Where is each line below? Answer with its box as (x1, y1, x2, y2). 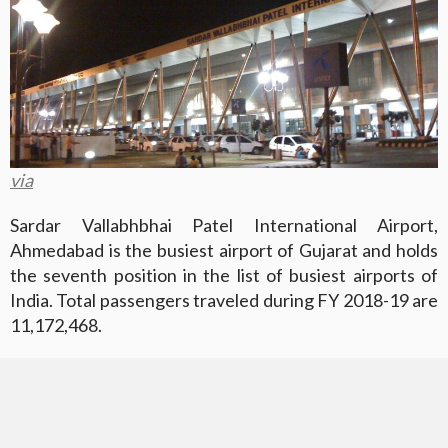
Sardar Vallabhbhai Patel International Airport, (10, 214, 438, 237)
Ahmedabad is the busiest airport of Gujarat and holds (10, 239, 438, 262)
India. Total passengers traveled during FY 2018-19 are (10, 289, 438, 312)
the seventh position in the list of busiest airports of (10, 264, 438, 287)
